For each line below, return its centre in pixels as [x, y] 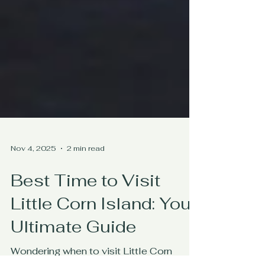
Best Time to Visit [85, 207]
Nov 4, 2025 [33, 175]
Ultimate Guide [73, 253]
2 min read [86, 175]
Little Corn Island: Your [104, 230]
